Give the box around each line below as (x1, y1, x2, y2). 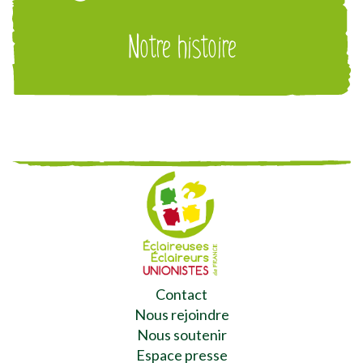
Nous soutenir (136, 325, 227, 344)
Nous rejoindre (134, 305, 229, 323)
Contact (156, 284, 207, 303)
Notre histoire (126, 27, 237, 66)
